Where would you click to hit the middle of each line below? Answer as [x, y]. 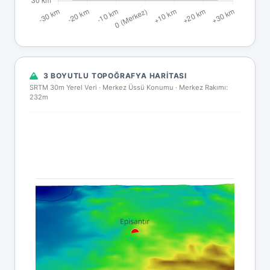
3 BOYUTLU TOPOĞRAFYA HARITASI [115, 76]
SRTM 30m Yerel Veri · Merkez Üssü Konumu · [104, 88]
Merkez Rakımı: [203, 88]
